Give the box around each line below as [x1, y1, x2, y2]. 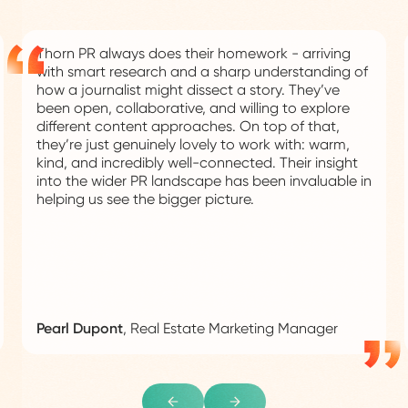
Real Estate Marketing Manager [130, 320, 338, 338]
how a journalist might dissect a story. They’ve [36, 81, 340, 99]
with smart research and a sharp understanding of [36, 63, 368, 81]
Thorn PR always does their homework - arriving [36, 45, 351, 63]
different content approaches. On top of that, [36, 117, 340, 136]
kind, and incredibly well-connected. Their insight [36, 154, 358, 172]
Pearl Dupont [36, 320, 123, 338]
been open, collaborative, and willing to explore [36, 99, 350, 117]
